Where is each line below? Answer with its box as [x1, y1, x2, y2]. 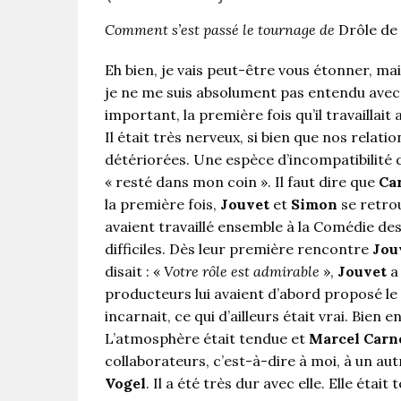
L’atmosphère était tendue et [105, 329, 309, 348]
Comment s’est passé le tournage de [105, 21, 338, 39]
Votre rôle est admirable [164, 262, 323, 281]
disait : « [105, 262, 164, 281]
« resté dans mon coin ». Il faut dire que [105, 173, 379, 192]
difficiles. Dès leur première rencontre [105, 240, 372, 259]
